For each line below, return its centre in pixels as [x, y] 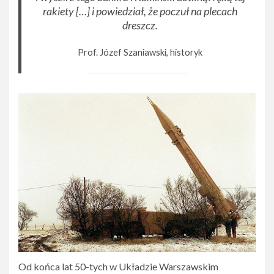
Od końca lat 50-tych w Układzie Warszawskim [118, 266]
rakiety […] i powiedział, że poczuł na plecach [140, 11]
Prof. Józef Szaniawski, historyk [140, 53]
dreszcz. [140, 25]
